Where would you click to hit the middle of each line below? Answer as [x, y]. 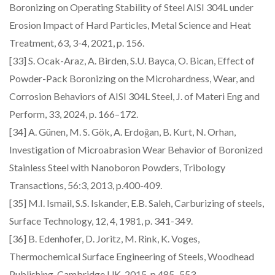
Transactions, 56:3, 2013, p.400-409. [86, 185]
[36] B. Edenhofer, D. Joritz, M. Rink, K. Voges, [104, 238]
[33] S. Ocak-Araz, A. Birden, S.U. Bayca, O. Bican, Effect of [132, 60]
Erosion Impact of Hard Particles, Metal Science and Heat [130, 25]
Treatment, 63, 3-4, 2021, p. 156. [77, 43]
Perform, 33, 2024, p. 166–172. [74, 114]
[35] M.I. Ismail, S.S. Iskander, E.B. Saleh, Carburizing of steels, [137, 203]
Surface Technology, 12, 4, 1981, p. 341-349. [101, 221]
